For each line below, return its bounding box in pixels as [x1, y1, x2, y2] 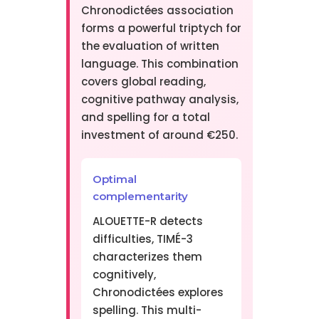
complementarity [92, 189, 188, 204]
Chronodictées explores [92, 285, 224, 300]
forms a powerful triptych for [80, 21, 241, 36]
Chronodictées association [80, 3, 234, 19]
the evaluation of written [80, 38, 219, 54]
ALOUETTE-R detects [92, 214, 203, 229]
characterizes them [92, 249, 202, 265]
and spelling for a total [80, 110, 210, 125]
